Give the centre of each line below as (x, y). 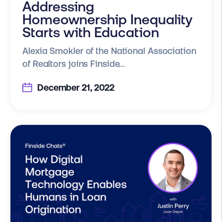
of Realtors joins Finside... (74, 63)
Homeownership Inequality (107, 19)
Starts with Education (91, 32)
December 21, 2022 (75, 88)
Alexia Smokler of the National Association (109, 51)
